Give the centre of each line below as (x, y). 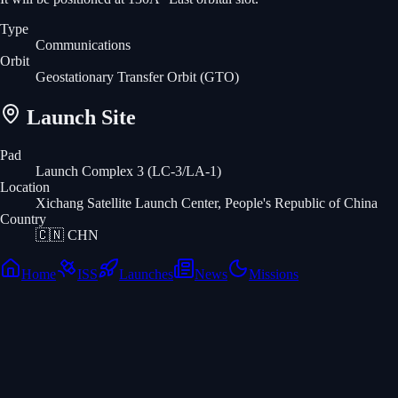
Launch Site (79, 117)
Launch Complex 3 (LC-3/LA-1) (128, 171)
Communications (83, 44)
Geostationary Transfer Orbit (116, 76)
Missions (274, 274)
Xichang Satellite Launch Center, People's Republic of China (207, 203)
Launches (146, 274)
